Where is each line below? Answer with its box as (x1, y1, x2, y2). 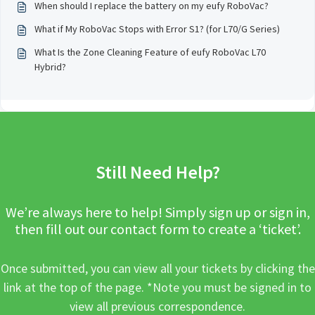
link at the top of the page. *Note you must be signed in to (4, 279, 311, 295)
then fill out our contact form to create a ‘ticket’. (14, 220, 301, 238)
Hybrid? (34, 60, 66, 73)
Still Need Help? (95, 160, 220, 184)
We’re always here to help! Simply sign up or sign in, (5, 203, 310, 221)
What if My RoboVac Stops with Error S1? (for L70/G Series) (34, 22, 280, 35)
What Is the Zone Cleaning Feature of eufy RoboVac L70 (34, 46, 266, 58)
